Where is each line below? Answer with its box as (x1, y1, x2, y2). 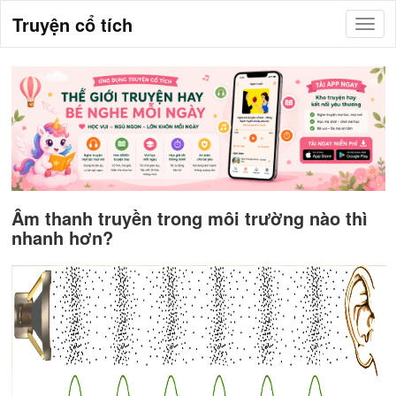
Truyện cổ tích (11, 11, 133, 37)
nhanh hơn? (11, 225, 113, 250)
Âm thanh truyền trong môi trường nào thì (11, 205, 368, 231)
